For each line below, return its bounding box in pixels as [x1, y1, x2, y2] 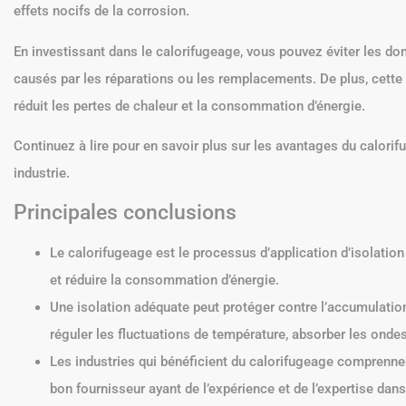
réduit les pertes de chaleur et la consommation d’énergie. [14, 97, 365, 114]
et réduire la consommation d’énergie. [50, 271, 279, 288]
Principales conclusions [14, 199, 237, 224]
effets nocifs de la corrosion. [14, 3, 189, 20]
